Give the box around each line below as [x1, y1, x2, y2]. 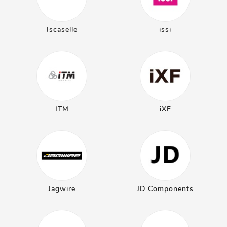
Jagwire [48, 184, 75, 194]
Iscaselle [46, 25, 78, 34]
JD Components [137, 184, 194, 194]
